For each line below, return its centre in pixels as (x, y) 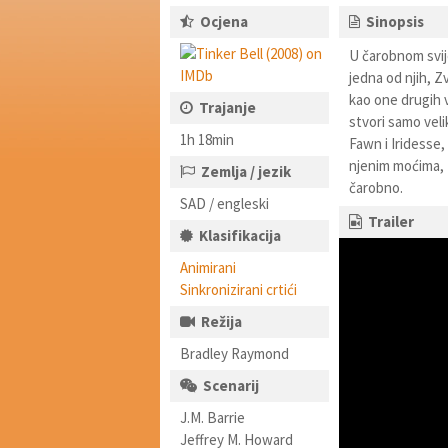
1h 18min (207, 139)
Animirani (208, 267)
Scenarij (231, 385)
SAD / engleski (224, 203)
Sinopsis (394, 21)
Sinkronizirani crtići (238, 289)
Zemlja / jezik (246, 171)
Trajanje (227, 107)
